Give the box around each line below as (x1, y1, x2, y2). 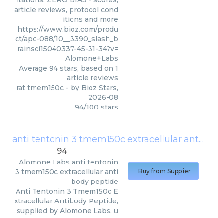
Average (19, 64, 49, 73)
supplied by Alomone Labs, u (17, 206, 118, 215)
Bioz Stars (81, 83, 117, 92)
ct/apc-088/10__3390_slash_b (15, 35, 118, 43)
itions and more (63, 15, 118, 24)
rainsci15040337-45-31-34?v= (18, 44, 118, 53)
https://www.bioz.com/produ (18, 25, 118, 34)
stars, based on (58, 64, 115, 73)
